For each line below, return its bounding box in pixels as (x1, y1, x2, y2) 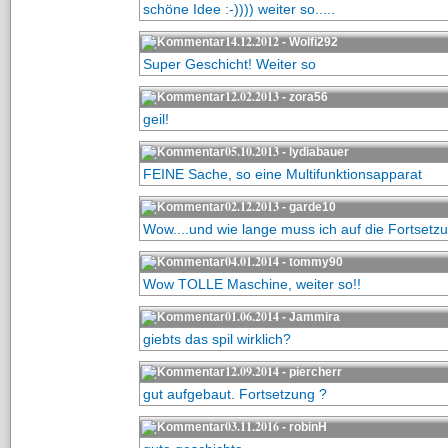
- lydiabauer (278, 145, 349, 159)
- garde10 (278, 200, 336, 214)
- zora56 (278, 90, 328, 104)
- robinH (278, 420, 327, 434)
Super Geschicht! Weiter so (142, 56, 316, 72)
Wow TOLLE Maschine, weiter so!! (142, 276, 361, 292)
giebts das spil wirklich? (142, 331, 291, 347)
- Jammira (278, 310, 340, 324)
